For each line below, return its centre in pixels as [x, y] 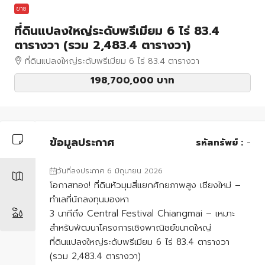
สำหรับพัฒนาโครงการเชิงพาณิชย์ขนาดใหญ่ [130, 228]
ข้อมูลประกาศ [82, 142]
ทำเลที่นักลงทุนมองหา [89, 200]
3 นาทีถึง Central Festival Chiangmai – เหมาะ [142, 214]
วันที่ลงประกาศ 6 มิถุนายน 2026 [110, 171]
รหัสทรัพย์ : [219, 143]
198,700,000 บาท [132, 81]
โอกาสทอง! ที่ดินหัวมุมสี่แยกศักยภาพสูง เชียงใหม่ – [145, 185]
